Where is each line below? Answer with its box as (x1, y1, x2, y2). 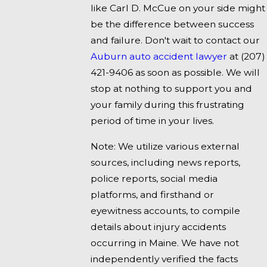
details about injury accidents (91, 221, 226, 232)
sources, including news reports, (91, 156, 241, 168)
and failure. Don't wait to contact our (91, 35, 260, 46)
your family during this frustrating (91, 99, 245, 111)
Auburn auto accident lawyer (91, 51, 228, 63)
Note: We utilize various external (91, 140, 240, 152)
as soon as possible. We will (133, 67, 260, 79)
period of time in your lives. (91, 115, 215, 127)
